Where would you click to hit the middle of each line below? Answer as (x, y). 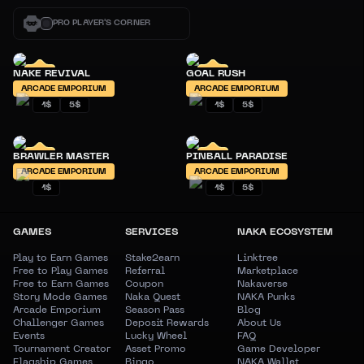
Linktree (258, 258)
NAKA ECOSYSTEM (286, 232)
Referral (145, 271)
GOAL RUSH (216, 74)
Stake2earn (153, 258)
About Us (260, 323)
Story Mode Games (60, 297)
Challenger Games (58, 323)
